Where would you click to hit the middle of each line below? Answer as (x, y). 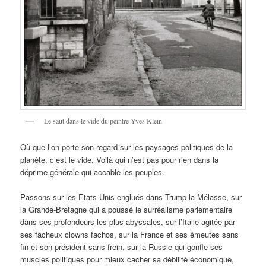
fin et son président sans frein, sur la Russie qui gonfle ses (122, 247)
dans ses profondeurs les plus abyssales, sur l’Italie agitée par (128, 222)
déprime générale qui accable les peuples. (93, 172)
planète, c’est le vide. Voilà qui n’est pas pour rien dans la (120, 159)
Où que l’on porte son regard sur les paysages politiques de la (127, 147)
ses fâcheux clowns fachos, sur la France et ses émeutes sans (130, 235)
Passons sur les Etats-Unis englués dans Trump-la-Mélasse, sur (131, 197)
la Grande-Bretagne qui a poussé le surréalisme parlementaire (126, 210)
